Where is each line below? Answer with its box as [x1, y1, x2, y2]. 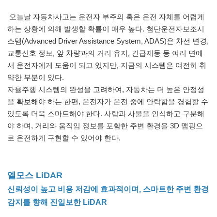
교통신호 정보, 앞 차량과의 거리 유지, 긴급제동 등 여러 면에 [7, 49, 203, 58]
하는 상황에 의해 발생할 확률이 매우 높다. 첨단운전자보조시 [7, 25, 204, 33]
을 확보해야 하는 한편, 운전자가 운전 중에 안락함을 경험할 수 [7, 97, 208, 106]
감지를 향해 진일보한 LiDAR [7, 198, 107, 207]
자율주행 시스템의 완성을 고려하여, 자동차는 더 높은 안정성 [7, 85, 204, 94]
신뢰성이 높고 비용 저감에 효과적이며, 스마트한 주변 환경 [7, 185, 209, 194]
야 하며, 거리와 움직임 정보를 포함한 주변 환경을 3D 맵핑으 [7, 122, 203, 130]
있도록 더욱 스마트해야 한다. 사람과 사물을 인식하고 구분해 [7, 109, 204, 118]
